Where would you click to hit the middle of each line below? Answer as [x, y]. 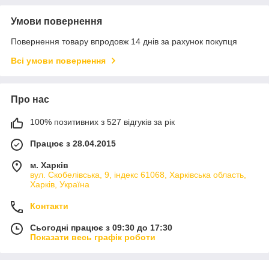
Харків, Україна [60, 184]
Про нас [30, 99]
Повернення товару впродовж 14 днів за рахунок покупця [124, 41]
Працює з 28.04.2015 [73, 143]
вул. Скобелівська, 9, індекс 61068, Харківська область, [138, 174]
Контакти [49, 206]
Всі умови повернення [58, 60]
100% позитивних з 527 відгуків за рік [102, 122]
